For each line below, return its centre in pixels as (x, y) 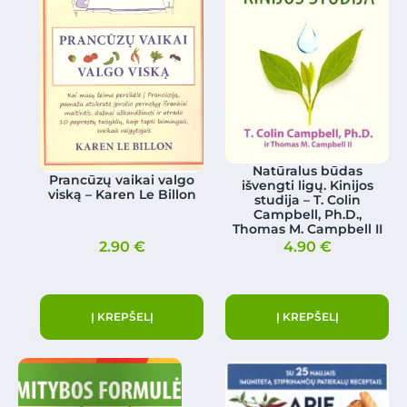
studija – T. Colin (307, 200)
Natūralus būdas (307, 171)
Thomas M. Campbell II (307, 229)
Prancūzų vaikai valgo (122, 180)
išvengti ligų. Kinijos (307, 186)
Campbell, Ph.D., (307, 215)
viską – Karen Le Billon (122, 195)
